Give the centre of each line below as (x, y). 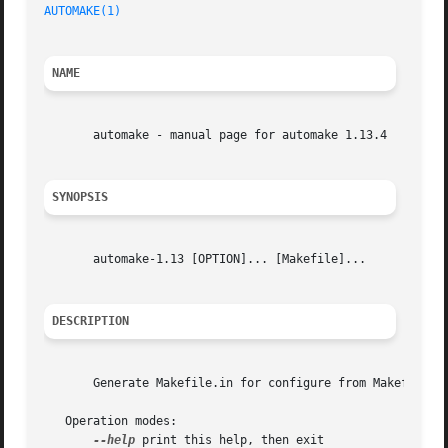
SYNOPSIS (80, 197)
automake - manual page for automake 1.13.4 (216, 135)
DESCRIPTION (91, 321)
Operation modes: (111, 421)
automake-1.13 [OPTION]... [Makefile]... (205, 259)
